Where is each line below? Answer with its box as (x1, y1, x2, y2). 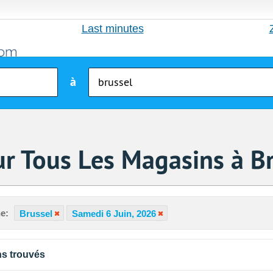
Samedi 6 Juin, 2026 (71, 208, 156, 219)
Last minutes (81, 23, 144, 35)
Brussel (19, 208, 52, 219)
